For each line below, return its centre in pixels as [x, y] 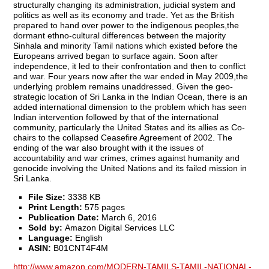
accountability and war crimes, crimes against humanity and [127, 158]
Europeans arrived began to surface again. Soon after [116, 56]
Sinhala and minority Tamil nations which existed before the [126, 45]
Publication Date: [64, 217]
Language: [51, 237]
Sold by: [46, 227]
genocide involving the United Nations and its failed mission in [130, 168]
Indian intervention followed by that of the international [116, 117]
